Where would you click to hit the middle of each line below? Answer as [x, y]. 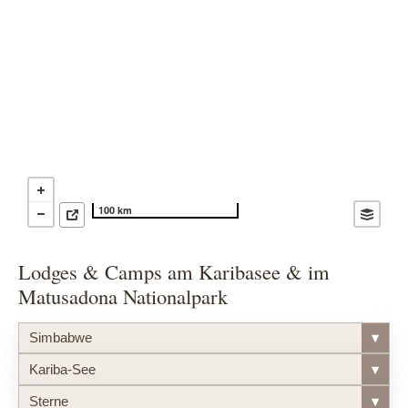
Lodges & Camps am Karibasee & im [174, 272]
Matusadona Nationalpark [123, 296]
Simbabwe [60, 338]
